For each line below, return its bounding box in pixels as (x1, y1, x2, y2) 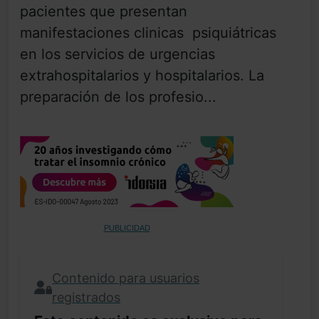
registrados (52, 290, 120, 305)
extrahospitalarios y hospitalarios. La (20, 67, 264, 85)
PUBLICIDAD (103, 224, 150, 233)
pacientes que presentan (20, 3, 187, 21)
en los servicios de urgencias (20, 46, 215, 63)
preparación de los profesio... (20, 88, 216, 106)
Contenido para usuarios (52, 271, 199, 286)
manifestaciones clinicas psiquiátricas (20, 24, 276, 42)
